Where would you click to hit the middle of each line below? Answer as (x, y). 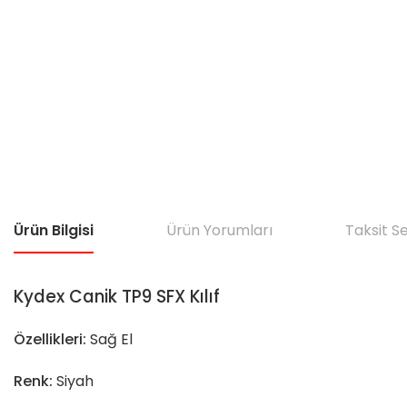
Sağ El (111, 339)
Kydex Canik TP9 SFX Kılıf (117, 297)
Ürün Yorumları (219, 230)
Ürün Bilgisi (54, 230)
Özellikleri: (52, 339)
